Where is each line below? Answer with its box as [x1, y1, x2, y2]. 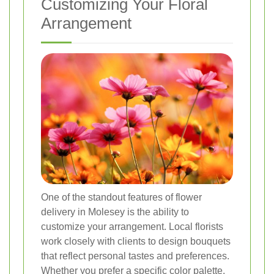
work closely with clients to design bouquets [41, 236, 231, 247]
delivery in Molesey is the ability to [41, 207, 189, 218]
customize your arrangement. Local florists [41, 221, 223, 232]
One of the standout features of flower [41, 192, 202, 203]
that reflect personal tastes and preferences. [41, 251, 229, 262]
